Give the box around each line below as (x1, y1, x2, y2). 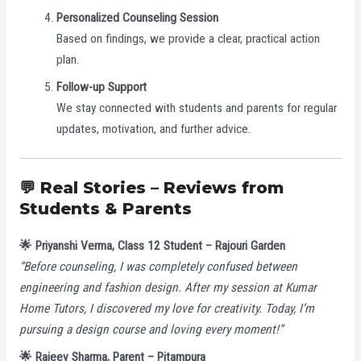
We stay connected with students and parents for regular (56, 100, 338, 115)
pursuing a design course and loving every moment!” (19, 322, 283, 338)
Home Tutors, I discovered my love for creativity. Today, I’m (19, 301, 314, 317)
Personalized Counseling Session (56, 10, 219, 25)
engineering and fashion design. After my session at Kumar (19, 280, 317, 296)
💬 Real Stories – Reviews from (19, 178, 284, 198)
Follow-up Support (56, 79, 147, 94)
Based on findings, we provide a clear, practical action (56, 31, 321, 46)
